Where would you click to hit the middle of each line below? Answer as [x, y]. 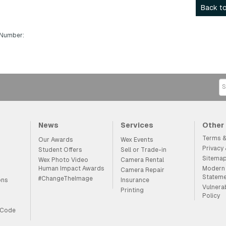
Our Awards [56, 139]
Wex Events [137, 139]
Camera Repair [142, 170]
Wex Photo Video [64, 160]
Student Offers [61, 150]
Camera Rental [142, 160]
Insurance [135, 180]
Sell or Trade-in [143, 150]
